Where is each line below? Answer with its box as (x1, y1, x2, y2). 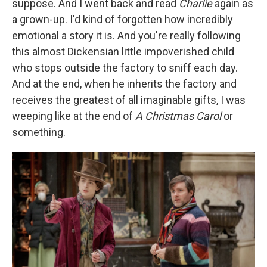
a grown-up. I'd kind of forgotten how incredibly (12, 13, 233, 26)
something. (12, 125, 66, 138)
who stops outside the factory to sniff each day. (12, 61, 238, 74)
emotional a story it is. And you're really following (12, 29, 241, 42)
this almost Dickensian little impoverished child (12, 45, 234, 58)
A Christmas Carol (135, 109, 223, 122)
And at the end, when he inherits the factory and (12, 77, 237, 90)
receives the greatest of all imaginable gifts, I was (12, 93, 246, 106)
